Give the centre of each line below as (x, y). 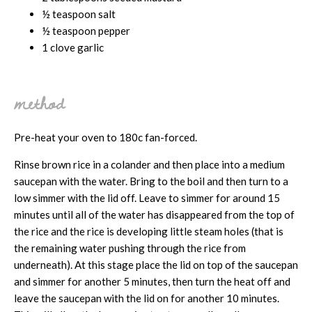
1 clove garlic (73, 47)
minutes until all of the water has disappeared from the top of (154, 214)
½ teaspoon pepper (86, 30)
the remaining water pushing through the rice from (130, 248)
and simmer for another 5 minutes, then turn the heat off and (152, 281)
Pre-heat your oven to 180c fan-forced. (106, 137)
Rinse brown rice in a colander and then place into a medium (149, 164)
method (39, 102)
